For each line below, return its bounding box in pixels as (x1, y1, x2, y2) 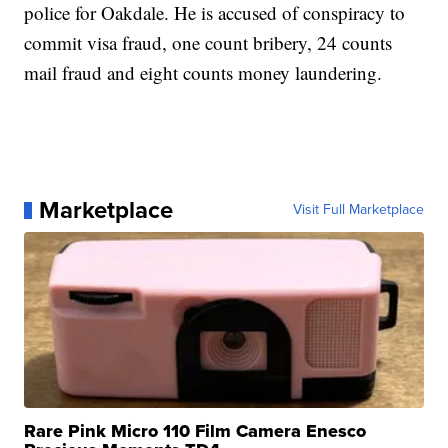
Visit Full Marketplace (292, 199, 424, 221)
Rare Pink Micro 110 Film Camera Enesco (24, 418, 367, 445)
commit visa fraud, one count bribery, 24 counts (24, 30, 393, 56)
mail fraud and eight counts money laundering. (24, 60, 383, 86)
